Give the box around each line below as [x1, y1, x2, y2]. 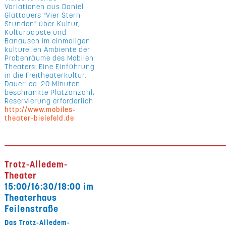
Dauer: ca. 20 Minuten [5, 79, 81, 88]
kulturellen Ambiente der [5, 45, 91, 54]
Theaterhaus [5, 192, 58, 203]
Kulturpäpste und [5, 28, 67, 37]
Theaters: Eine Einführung [5, 62, 95, 71]
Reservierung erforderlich [5, 96, 94, 105]
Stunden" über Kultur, [5, 19, 81, 28]
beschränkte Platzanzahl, [5, 88, 95, 97]
